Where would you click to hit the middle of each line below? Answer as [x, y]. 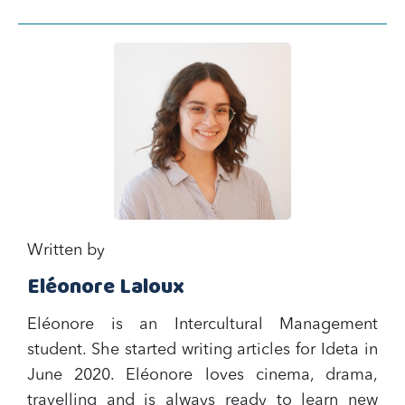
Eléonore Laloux [106, 287]
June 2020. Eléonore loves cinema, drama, [202, 375]
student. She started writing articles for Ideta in [202, 349]
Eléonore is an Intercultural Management [202, 324]
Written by [66, 250]
